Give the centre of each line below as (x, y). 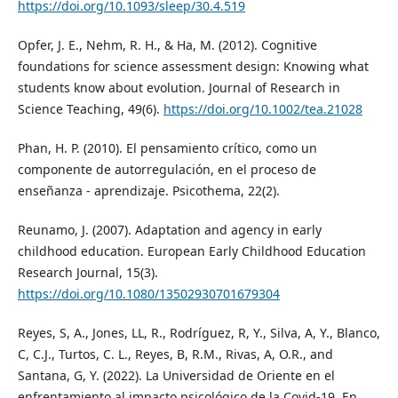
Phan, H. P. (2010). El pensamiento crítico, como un (167, 148)
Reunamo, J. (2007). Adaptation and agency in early (169, 230)
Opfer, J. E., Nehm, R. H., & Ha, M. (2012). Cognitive (167, 45)
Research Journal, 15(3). (88, 273)
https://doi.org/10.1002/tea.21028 (263, 109)
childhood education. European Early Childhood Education (191, 251)
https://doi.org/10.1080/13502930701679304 (148, 294)
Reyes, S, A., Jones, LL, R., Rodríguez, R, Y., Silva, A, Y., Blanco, (199, 333)
